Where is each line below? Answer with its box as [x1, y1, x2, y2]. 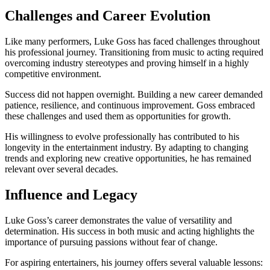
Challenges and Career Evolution [5, 7, 210, 24]
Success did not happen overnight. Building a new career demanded [5, 89, 263, 99]
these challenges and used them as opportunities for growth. [5, 110, 231, 121]
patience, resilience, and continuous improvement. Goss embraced [5, 99, 255, 110]
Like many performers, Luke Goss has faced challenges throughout [5, 36, 260, 46]
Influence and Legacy [5, 186, 137, 202]
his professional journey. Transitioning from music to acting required [5, 46, 263, 57]
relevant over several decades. [5, 163, 118, 174]
